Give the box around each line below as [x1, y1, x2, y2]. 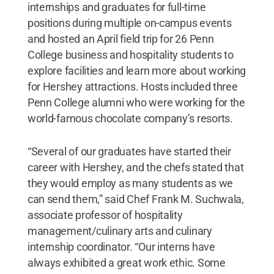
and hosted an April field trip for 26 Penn [27, 32, 214, 45]
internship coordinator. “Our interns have [27, 240, 215, 253]
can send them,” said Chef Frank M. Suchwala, [27, 192, 244, 206]
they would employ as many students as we [27, 176, 233, 190]
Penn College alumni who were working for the [27, 95, 245, 109]
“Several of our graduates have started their [27, 144, 231, 158]
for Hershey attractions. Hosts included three [27, 80, 238, 93]
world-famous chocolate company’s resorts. [27, 111, 233, 125]
